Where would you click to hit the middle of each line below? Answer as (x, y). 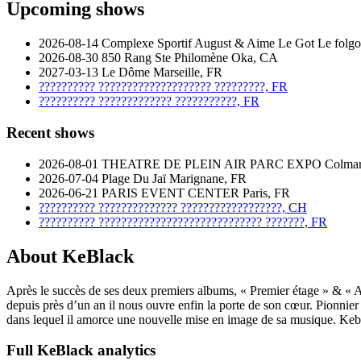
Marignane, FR (208, 178)
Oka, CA (255, 58)
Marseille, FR (188, 73)
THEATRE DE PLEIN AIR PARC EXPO (212, 164)
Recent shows (50, 132)
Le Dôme (126, 73)
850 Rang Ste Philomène (165, 58)
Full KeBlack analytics (81, 351)
